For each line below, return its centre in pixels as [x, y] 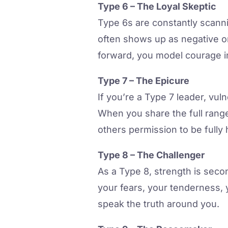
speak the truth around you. [159, 204]
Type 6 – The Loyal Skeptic [157, 7]
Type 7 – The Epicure [144, 81]
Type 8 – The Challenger [151, 155]
